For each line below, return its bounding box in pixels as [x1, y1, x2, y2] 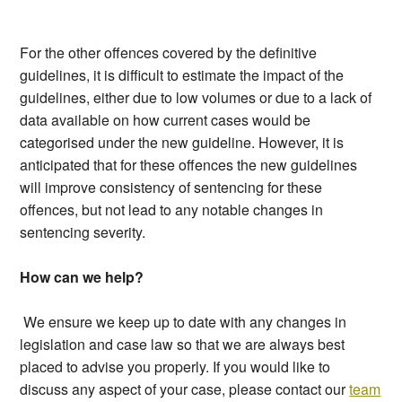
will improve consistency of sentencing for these [20, 177, 323, 198]
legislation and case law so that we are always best [20, 334, 345, 355]
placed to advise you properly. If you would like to [20, 356, 331, 378]
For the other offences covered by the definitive [20, 42, 318, 64]
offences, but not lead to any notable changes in [20, 199, 324, 221]
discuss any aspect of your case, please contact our [20, 379, 350, 400]
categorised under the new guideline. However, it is [20, 132, 345, 153]
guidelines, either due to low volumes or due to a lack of [20, 87, 372, 109]
